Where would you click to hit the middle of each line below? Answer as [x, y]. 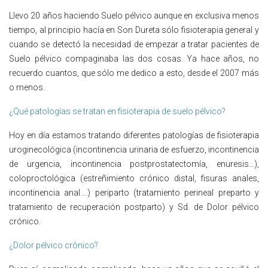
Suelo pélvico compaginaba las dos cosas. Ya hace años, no [134, 58]
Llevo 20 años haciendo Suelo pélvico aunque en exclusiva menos [134, 15]
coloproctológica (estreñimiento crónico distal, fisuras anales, [134, 178]
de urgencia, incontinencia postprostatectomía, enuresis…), [134, 164]
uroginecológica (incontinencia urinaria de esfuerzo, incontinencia [134, 149]
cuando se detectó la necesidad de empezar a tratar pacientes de [134, 44]
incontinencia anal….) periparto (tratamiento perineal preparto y [134, 192]
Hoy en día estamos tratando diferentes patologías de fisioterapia [134, 135]
